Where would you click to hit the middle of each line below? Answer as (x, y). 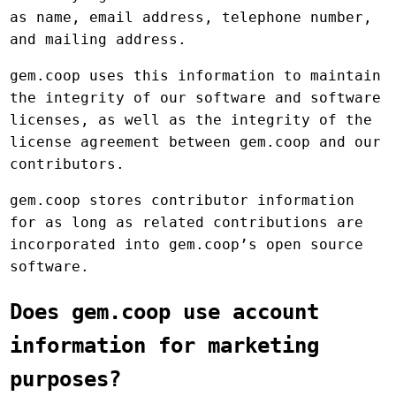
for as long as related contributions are (187, 223)
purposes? (66, 380)
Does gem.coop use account (165, 312)
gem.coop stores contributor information (183, 201)
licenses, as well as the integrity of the (191, 120)
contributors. (68, 164)
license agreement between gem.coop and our (196, 142)
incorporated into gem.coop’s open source (187, 245)
